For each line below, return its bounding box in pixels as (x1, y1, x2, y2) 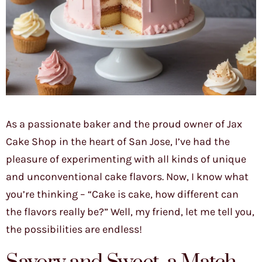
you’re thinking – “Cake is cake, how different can (6, 188, 239, 201)
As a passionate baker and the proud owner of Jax (6, 118, 242, 131)
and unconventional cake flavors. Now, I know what (6, 170, 249, 184)
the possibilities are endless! (6, 223, 142, 236)
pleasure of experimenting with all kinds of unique (6, 153, 246, 166)
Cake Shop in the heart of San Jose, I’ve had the (6, 135, 230, 149)
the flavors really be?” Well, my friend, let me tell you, (6, 205, 254, 219)
